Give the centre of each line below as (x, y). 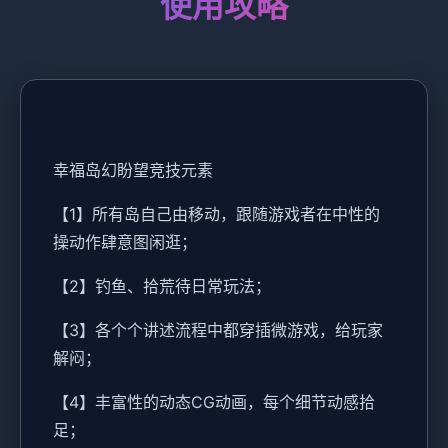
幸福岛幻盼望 (101, 170)
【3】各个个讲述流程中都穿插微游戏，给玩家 (218, 330)
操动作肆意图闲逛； (125, 242)
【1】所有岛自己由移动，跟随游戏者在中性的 (216, 214)
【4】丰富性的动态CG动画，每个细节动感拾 (214, 402)
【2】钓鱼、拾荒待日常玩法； (162, 286)
